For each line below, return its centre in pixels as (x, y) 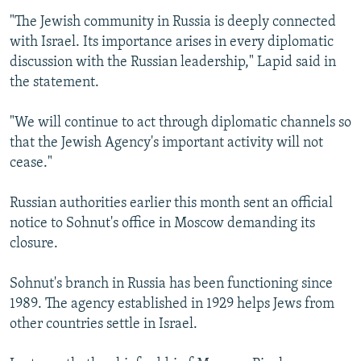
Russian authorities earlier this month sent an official (171, 204)
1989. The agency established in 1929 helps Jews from (172, 305)
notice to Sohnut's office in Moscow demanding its (162, 224)
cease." (31, 164)
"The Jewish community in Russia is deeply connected (173, 23)
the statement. (54, 83)
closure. (34, 244)
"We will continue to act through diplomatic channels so (180, 123)
